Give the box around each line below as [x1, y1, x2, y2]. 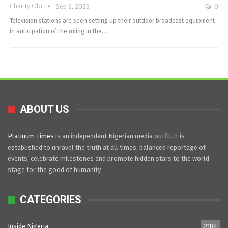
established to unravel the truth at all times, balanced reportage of [8, 143, 206, 151]
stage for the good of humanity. [8, 165, 102, 174]
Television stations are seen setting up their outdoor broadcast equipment [10, 17, 215, 25]
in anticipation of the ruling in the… [10, 27, 106, 35]
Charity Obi [10, 2, 44, 11]
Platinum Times [8, 132, 54, 140]
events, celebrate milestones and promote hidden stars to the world [8, 154, 209, 162]
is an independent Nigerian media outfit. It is [54, 132, 185, 140]
